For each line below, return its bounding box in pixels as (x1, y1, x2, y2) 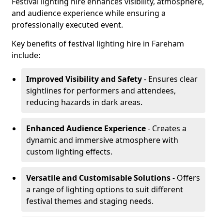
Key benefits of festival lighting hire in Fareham (12, 38, 184, 49)
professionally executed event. (12, 19, 123, 30)
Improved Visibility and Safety (26, 74, 142, 84)
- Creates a (146, 123, 186, 134)
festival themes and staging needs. (26, 196, 154, 206)
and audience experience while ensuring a (12, 8, 166, 18)
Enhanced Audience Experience (26, 123, 146, 134)
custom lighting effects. (26, 146, 112, 157)
